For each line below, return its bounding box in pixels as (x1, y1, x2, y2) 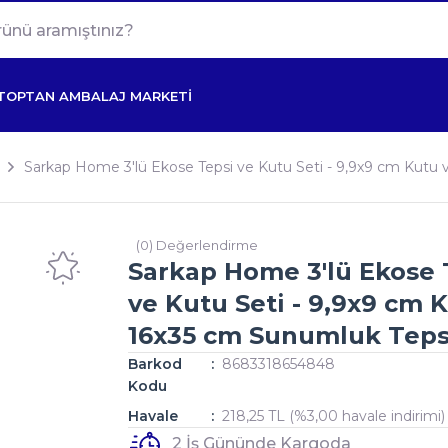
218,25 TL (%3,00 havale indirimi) (222, 407, 446, 425)
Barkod (128, 355, 182, 373)
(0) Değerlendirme (136, 237, 258, 253)
